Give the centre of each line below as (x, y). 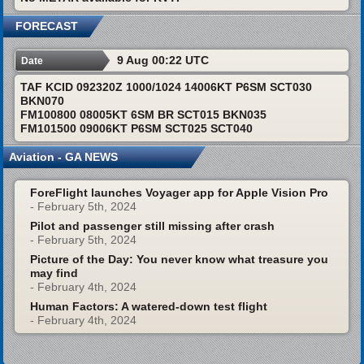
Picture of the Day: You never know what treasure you (179, 259)
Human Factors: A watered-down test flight (148, 306)
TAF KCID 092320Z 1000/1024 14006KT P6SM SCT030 (166, 87)
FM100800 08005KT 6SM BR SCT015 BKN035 (143, 114)
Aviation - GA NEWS (63, 156)
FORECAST (46, 26)
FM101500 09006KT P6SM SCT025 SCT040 (136, 128)
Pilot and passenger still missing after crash (152, 225)
